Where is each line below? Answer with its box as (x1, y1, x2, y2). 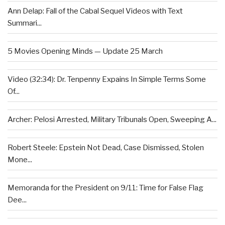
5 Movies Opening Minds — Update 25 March (8, 47, 163, 56)
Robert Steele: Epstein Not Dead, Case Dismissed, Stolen (8, 143, 204, 153)
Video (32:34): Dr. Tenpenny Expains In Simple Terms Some (8, 75, 206, 84)
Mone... (8, 155, 32, 165)
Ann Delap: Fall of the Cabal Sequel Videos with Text (8, 7, 183, 16)
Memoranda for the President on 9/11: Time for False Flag (8, 183, 203, 193)
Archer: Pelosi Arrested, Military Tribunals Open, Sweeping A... (8, 115, 216, 125)
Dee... (8, 195, 27, 205)
